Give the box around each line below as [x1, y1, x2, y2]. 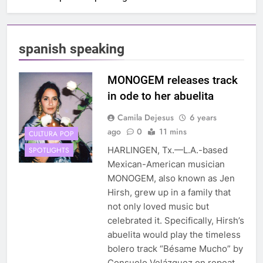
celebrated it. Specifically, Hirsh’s [107, 215, 244, 227]
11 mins [159, 126, 187, 138]
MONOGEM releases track [107, 73, 238, 87]
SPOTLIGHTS [29, 144, 69, 156]
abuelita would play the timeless [107, 229, 241, 241]
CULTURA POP [29, 128, 74, 139]
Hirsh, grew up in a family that [107, 187, 231, 198]
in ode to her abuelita [107, 89, 214, 103]
